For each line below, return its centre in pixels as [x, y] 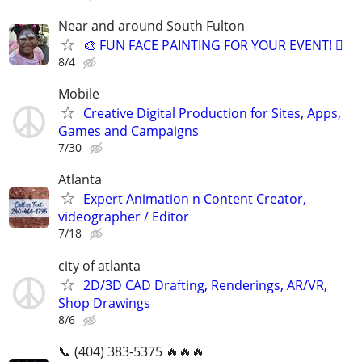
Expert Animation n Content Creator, [195, 199]
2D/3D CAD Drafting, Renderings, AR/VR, [205, 285]
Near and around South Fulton [152, 25]
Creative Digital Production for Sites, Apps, [212, 114]
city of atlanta [99, 265]
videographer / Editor [124, 217]
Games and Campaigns [128, 131]
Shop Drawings [104, 303]
